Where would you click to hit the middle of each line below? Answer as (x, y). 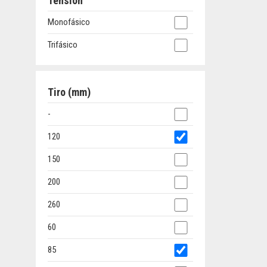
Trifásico (63, 45)
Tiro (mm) (69, 92)
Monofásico (69, 22)
